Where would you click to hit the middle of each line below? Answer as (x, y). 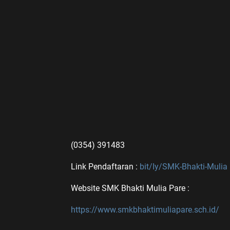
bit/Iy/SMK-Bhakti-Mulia (184, 167)
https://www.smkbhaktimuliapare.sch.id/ (145, 210)
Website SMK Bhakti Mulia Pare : (130, 188)
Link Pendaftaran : (105, 167)
